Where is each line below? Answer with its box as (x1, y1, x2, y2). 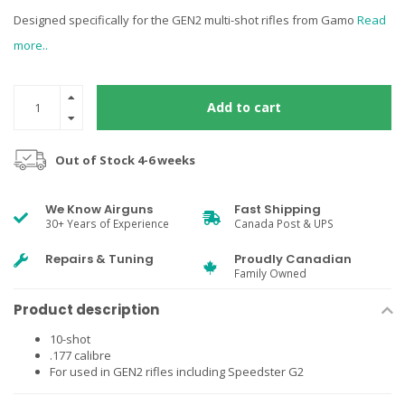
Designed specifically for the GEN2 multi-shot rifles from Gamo (14, 12, 357, 28)
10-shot (50, 331, 90, 347)
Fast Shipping (234, 201, 321, 218)
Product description (14, 300, 159, 319)
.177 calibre (50, 347, 111, 363)
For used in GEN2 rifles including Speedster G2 (50, 363, 304, 380)
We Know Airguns (45, 201, 153, 218)
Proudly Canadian (234, 250, 352, 268)
